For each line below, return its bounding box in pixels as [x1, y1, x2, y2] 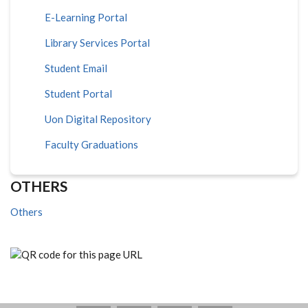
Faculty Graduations [45, 137, 138, 151]
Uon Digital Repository [45, 112, 151, 125]
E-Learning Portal [45, 10, 127, 23]
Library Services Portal [45, 36, 150, 49]
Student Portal [45, 87, 112, 100]
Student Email [45, 61, 107, 74]
